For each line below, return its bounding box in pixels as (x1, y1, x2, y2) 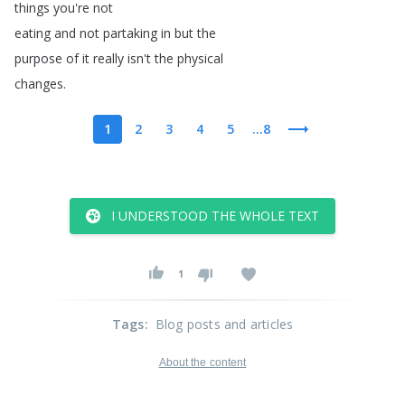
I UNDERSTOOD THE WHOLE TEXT (111, 207, 319, 224)
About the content (158, 356, 247, 369)
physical (177, 50, 223, 67)
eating (14, 24, 51, 42)
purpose (14, 50, 62, 67)
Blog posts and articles (155, 316, 294, 333)
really (93, 50, 124, 67)
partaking (103, 24, 157, 42)
